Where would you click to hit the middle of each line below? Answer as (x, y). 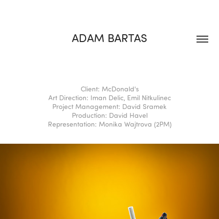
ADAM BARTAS (109, 37)
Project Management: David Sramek (109, 106)
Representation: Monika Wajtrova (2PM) (109, 124)
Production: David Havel (109, 115)
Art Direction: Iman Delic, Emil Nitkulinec (109, 98)
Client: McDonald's (109, 89)
